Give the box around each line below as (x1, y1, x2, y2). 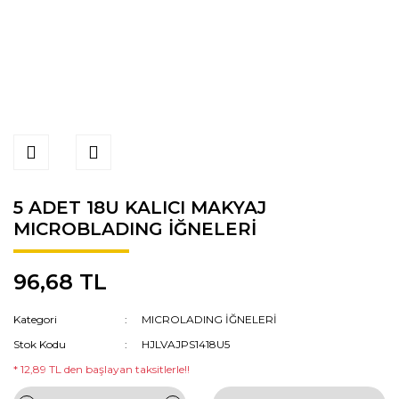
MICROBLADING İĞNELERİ (13, 218, 256, 240)
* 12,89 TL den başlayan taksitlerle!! (13, 362, 190, 376)
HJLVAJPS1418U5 (142, 338, 231, 351)
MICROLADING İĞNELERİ (142, 313, 278, 326)
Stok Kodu (13, 338, 66, 351)
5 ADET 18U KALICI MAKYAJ (13, 197, 266, 218)
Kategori (13, 313, 57, 326)
